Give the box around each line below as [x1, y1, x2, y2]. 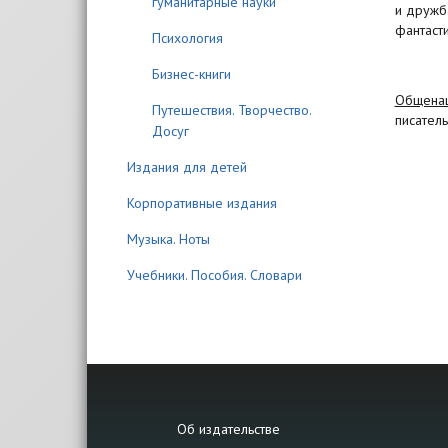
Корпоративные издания [127, 194, 277, 212]
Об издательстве [177, 420, 280, 438]
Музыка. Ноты [127, 230, 210, 248]
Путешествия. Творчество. [152, 101, 311, 119]
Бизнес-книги [152, 65, 231, 83]
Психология [152, 29, 223, 47]
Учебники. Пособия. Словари [127, 266, 302, 284]
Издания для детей [127, 158, 247, 176]
